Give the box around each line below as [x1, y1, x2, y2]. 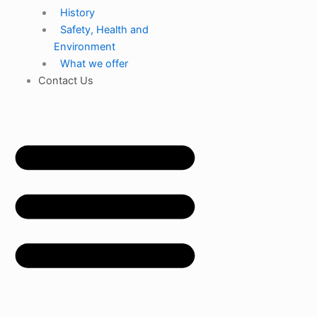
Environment [53, 40, 115, 54]
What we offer [59, 57, 128, 71]
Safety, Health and [59, 23, 149, 37]
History [59, 6, 95, 20]
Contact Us [38, 74, 93, 88]
